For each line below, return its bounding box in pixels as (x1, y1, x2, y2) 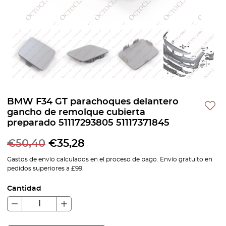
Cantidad (7, 185, 41, 192)
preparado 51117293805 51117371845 (7, 119, 169, 128)
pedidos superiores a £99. (7, 165, 84, 172)
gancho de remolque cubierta (7, 108, 145, 117)
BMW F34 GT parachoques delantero (7, 97, 179, 106)
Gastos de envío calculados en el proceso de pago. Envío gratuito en (7, 156, 212, 162)
